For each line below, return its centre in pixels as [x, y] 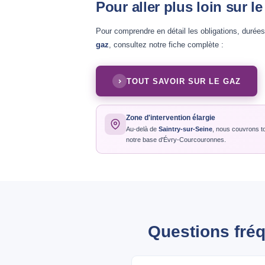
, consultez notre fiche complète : [166, 45]
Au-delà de [142, 129]
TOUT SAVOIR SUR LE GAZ [184, 81]
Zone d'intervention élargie [171, 118]
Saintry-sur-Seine [185, 129]
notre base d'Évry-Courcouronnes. [176, 140]
